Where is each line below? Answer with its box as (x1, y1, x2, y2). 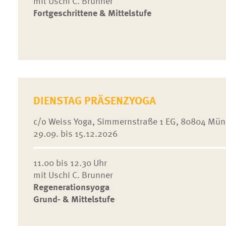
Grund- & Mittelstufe (33, 192, 115, 205)
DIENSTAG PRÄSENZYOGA (33, 92, 156, 108)
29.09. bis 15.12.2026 (33, 126, 118, 140)
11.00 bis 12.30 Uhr (33, 155, 107, 169)
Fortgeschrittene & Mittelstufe (33, 6, 151, 19)
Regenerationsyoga (33, 180, 109, 193)
